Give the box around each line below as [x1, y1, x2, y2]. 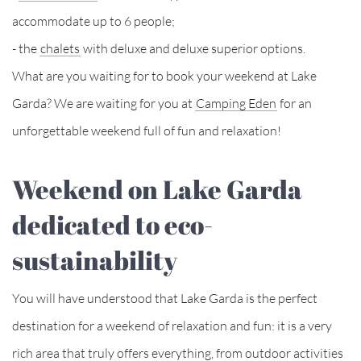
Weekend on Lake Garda [12, 171, 35, 206]
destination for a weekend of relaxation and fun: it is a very [12, 317, 332, 334]
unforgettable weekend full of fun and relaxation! [12, 122, 281, 139]
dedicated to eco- [12, 206, 213, 242]
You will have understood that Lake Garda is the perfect [12, 289, 317, 306]
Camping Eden [196, 94, 276, 111]
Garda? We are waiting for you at [12, 94, 195, 111]
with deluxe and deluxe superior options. [81, 39, 305, 56]
